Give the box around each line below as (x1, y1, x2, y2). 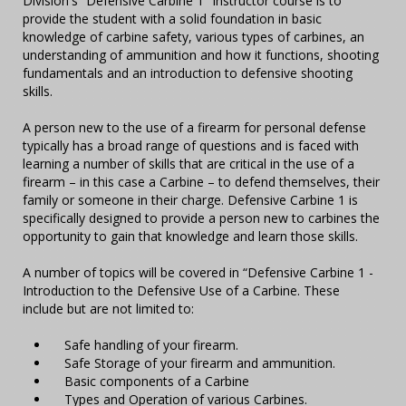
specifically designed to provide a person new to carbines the (23, 209, 380, 227)
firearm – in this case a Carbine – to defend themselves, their (23, 173, 380, 190)
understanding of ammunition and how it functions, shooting (23, 46, 379, 63)
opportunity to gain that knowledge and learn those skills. (23, 227, 358, 245)
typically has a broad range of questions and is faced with (23, 137, 359, 154)
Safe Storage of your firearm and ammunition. (50, 354, 335, 372)
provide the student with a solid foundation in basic (23, 10, 322, 27)
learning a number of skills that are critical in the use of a (23, 155, 354, 172)
